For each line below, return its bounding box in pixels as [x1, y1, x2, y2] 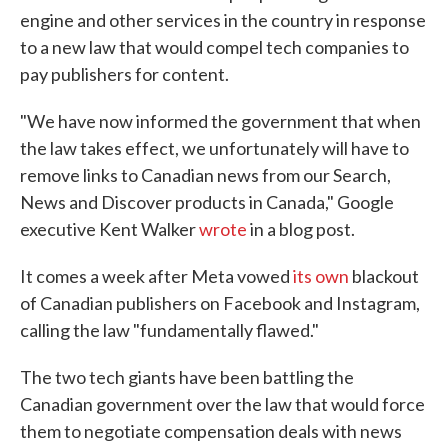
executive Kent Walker [20, 218, 199, 241]
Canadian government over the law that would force [20, 393, 425, 416]
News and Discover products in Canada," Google [20, 191, 394, 214]
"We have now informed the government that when [20, 110, 421, 133]
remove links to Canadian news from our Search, [20, 164, 391, 187]
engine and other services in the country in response [20, 9, 426, 32]
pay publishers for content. [20, 63, 229, 86]
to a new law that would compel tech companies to [20, 36, 409, 59]
